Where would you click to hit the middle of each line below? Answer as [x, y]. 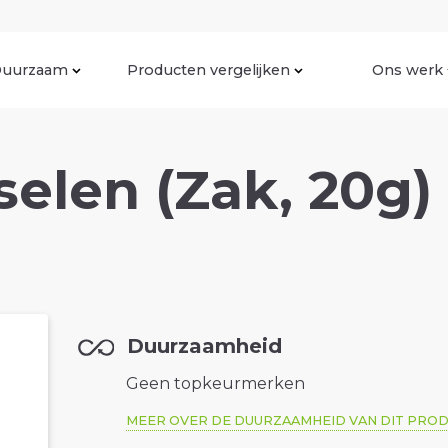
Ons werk [407, 69]
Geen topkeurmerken [216, 384]
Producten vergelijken [208, 69]
